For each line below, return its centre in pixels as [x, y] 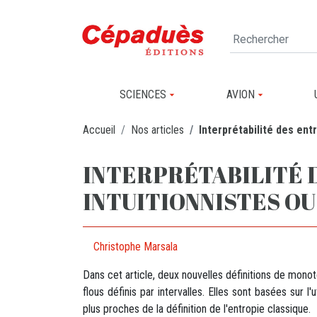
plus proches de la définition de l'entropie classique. [197, 309]
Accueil [99, 129]
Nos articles [157, 129]
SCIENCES [143, 94]
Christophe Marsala [136, 246]
